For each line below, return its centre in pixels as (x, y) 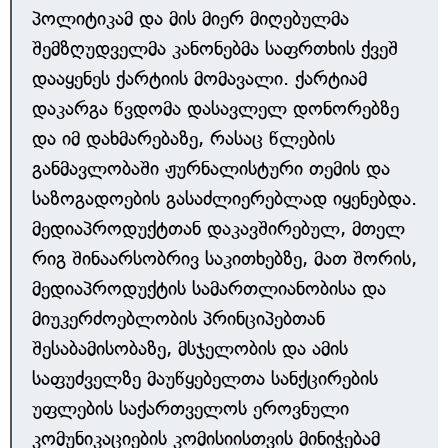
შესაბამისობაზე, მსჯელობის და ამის (190, 348)
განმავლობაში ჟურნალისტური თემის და (211, 168)
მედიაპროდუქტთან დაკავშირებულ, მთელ (218, 228)
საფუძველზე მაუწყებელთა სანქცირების (205, 378)
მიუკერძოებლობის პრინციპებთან (178, 318)
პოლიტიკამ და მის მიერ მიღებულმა (190, 18)
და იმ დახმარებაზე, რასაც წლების (183, 138)
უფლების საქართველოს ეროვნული (190, 408)
